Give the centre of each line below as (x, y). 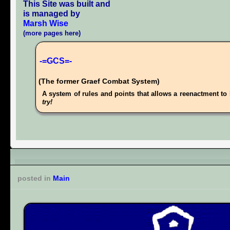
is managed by (52, 13)
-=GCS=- (55, 61)
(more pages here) (52, 33)
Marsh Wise (46, 23)
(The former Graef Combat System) (99, 81)
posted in (35, 178)
